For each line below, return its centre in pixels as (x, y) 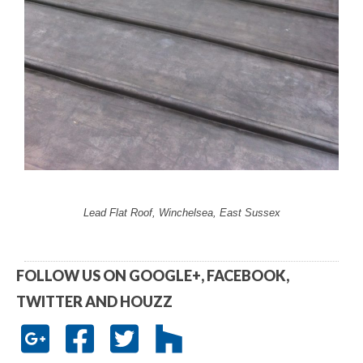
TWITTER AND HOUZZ (94, 301)
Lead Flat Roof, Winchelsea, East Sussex (181, 212)
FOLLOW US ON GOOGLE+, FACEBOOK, (153, 275)
